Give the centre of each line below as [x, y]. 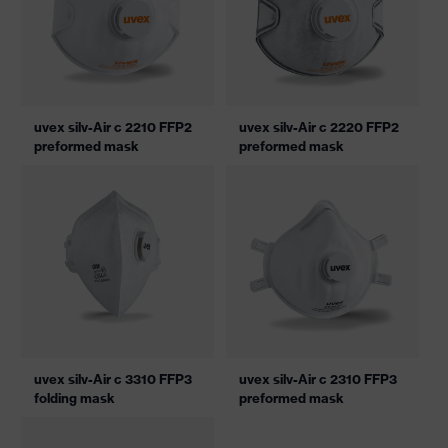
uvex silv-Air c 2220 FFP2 [319, 127]
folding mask [74, 398]
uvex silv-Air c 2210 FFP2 [113, 127]
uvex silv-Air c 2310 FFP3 [318, 379]
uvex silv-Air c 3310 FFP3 [113, 379]
